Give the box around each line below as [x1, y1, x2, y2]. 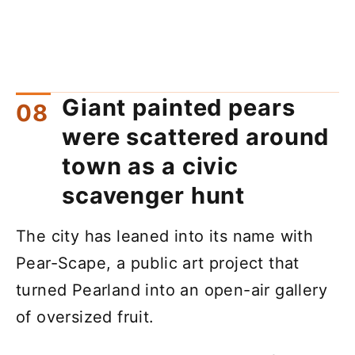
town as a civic [62, 151, 239, 180]
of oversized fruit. [16, 307, 155, 326]
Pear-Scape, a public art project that [16, 253, 300, 273]
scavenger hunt [62, 181, 246, 209]
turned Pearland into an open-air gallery [16, 280, 327, 300]
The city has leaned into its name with [16, 226, 314, 246]
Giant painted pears [62, 93, 296, 121]
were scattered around [62, 122, 330, 151]
